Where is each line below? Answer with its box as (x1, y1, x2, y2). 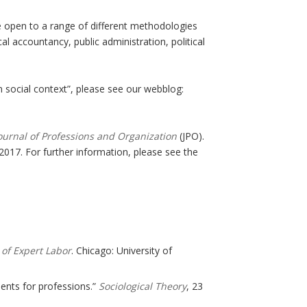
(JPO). (177, 130, 204, 143)
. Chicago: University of (71, 244, 172, 258)
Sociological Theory (99, 280, 186, 293)
